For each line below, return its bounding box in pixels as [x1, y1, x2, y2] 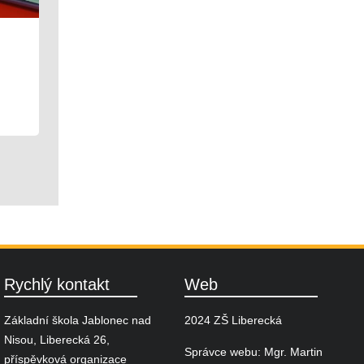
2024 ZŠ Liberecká [184, 314, 282, 327]
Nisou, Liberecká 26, [4, 333, 110, 347]
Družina [159, 44, 195, 57]
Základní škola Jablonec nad [4, 314, 152, 327]
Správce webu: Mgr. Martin [184, 344, 323, 358]
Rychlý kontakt [4, 275, 110, 293]
